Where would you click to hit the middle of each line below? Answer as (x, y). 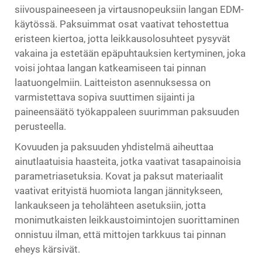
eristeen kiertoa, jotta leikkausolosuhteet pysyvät (123, 39)
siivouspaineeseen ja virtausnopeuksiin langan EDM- (129, 9)
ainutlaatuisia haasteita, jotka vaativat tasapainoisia (128, 161)
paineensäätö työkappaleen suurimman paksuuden (127, 112)
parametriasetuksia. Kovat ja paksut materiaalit (119, 176)
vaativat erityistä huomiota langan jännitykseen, (118, 191)
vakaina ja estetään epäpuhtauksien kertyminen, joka (130, 53)
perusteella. (40, 126)
